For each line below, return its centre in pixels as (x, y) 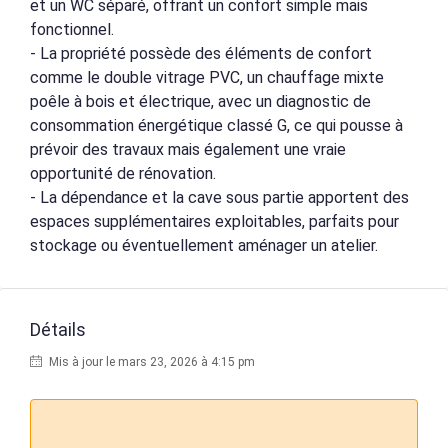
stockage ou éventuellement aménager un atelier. (204, 245)
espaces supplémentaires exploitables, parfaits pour (214, 221)
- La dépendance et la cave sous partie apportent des (219, 197)
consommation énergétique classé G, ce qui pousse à (216, 125)
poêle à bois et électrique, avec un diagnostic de (200, 101)
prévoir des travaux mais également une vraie (188, 149)
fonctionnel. (72, 29)
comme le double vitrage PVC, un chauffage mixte (207, 77)
